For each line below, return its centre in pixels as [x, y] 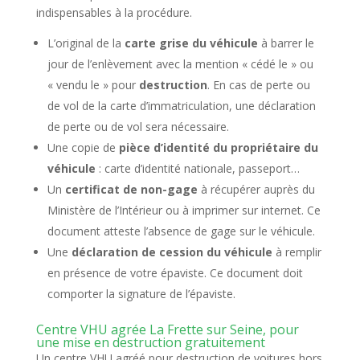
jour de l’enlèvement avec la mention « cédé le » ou [180, 64]
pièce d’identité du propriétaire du [218, 147]
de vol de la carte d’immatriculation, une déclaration [181, 106]
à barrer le [286, 43]
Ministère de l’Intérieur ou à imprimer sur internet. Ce [184, 210]
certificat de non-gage [131, 189]
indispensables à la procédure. [114, 12]
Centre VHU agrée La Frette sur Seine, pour [167, 329]
